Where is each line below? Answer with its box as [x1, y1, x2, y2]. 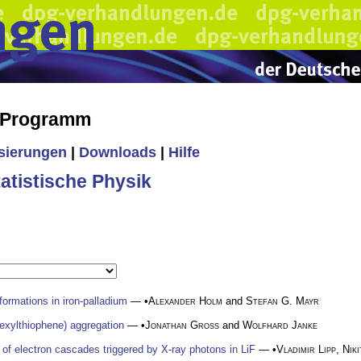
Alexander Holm [148, 294, 222, 307]
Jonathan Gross [145, 318, 219, 331]
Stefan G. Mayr [246, 294, 319, 307]
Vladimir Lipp [276, 342, 336, 355]
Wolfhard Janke [243, 318, 317, 331]
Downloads [79, 144, 156, 161]
